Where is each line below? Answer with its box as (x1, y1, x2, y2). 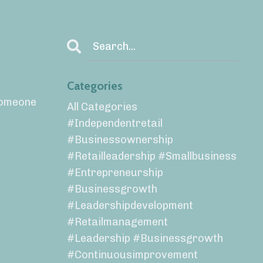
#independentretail (66, 117, 163, 130)
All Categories (66, 100, 137, 114)
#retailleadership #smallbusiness (66, 150, 237, 163)
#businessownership (66, 133, 173, 147)
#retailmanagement (66, 215, 168, 229)
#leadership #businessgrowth (66, 232, 223, 245)
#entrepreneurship (66, 166, 163, 180)
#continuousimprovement (66, 248, 198, 262)
